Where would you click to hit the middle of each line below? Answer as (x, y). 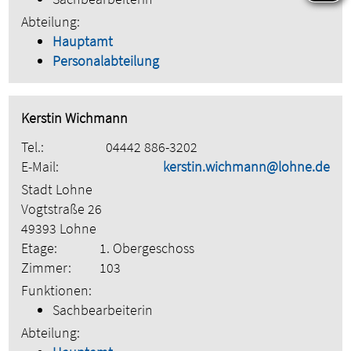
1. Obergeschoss (147, 248)
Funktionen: (57, 291)
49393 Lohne (59, 229)
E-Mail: (40, 167)
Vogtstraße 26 (62, 209)
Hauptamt (83, 42)
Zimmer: (47, 268)
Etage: (40, 248)
